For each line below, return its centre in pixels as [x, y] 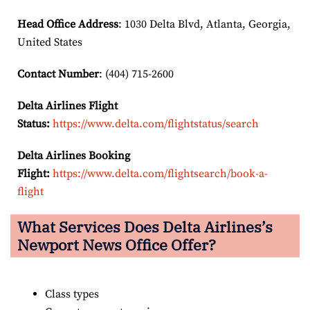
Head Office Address [68, 24]
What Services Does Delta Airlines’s [145, 226]
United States [50, 42]
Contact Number [58, 74]
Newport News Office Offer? [117, 244]
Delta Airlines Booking [74, 155]
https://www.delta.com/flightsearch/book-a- [160, 173]
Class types [72, 294]
